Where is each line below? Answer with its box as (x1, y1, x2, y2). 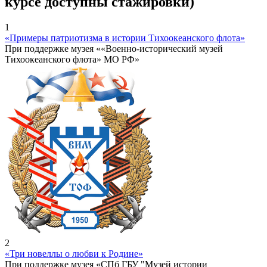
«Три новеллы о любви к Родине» (5, 249, 143, 259)
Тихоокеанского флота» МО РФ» (5, 54, 139, 65)
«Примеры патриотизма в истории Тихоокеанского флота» (5, 33, 245, 44)
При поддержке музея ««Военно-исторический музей (5, 44, 223, 54)
